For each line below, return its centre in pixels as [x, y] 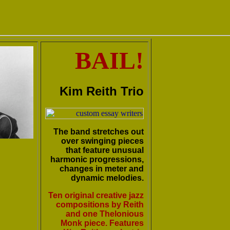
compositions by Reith [100, 205]
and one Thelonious [105, 214]
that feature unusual [105, 150]
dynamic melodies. [107, 178]
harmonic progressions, [97, 160]
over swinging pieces [102, 141]
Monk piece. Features [102, 223]
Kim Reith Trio [102, 91]
